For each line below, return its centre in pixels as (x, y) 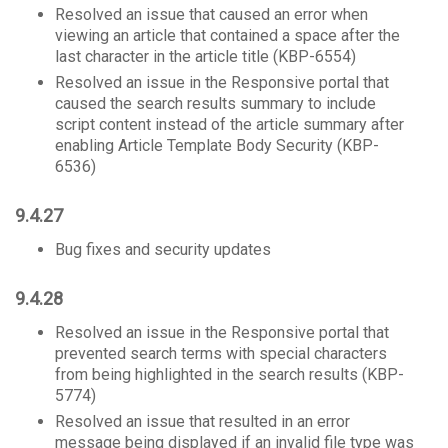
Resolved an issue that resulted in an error (202, 421)
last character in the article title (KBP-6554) (205, 56)
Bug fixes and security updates (165, 249)
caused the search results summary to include (215, 103)
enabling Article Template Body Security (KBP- (217, 145)
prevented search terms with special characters (221, 353)
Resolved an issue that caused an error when (211, 14)
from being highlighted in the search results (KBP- (229, 374)
